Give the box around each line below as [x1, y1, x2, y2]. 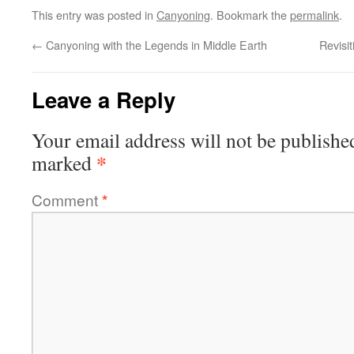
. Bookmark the [210, 6, 290, 23]
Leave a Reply [32, 84, 175, 115]
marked [32, 149, 96, 176]
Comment [32, 189, 102, 210]
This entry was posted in [32, 6, 156, 23]
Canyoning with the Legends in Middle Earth [43, 36, 267, 53]
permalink [290, 6, 339, 23]
